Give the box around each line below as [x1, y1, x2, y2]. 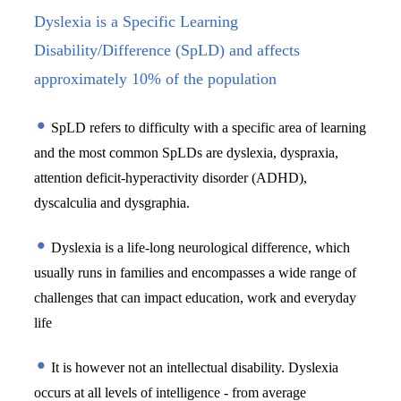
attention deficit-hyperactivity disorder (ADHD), [34, 169, 308, 185]
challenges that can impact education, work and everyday [34, 289, 357, 305]
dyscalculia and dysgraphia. [34, 194, 191, 210]
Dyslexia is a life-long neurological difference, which [47, 239, 351, 255]
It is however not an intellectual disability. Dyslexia [47, 359, 339, 375]
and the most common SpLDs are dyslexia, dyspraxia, [34, 144, 339, 160]
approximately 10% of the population [34, 69, 277, 88]
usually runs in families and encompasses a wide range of [34, 264, 357, 280]
